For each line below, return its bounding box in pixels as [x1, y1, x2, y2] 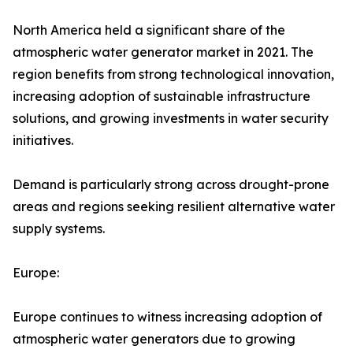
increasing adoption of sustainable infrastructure [13, 88, 310, 105]
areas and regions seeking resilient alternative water [13, 199, 335, 215]
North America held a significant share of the [13, 22, 285, 39]
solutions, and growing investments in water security [13, 110, 329, 127]
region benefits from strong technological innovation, [13, 66, 334, 83]
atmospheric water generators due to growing [13, 331, 295, 347]
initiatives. [13, 132, 73, 149]
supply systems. [13, 221, 105, 237]
